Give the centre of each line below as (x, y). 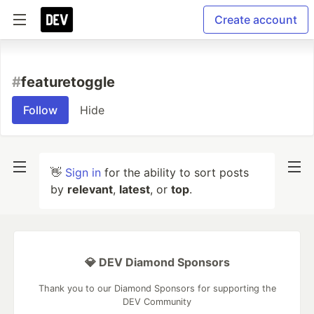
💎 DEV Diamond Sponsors (157, 262)
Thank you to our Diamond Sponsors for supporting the (157, 288)
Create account (256, 20)
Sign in (83, 172)
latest (135, 189)
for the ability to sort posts (175, 172)
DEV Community (157, 302)
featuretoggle (68, 82)
